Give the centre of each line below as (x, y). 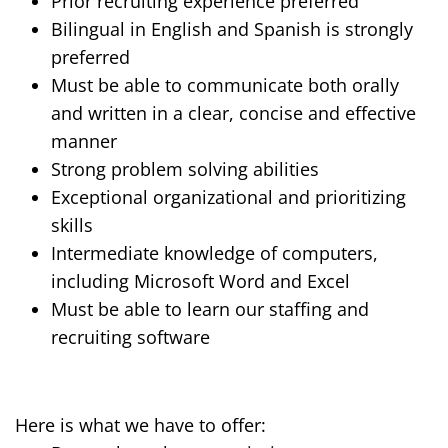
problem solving (179, 169)
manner (84, 141)
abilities (283, 169)
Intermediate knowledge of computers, (214, 253)
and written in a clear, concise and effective (233, 113)
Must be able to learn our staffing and (210, 309)
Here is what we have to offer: (140, 425)
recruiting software (130, 337)
